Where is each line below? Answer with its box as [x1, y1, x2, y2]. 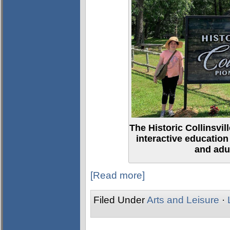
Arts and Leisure [147, 195, 219, 205]
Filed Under [93, 195, 147, 205]
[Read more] [90, 170, 145, 181]
